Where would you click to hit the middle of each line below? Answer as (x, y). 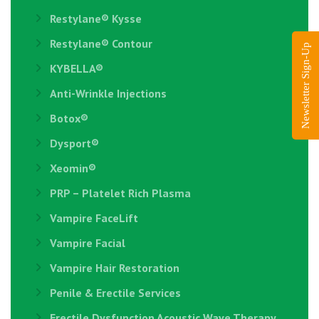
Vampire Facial (88, 243)
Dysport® (74, 143)
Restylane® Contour (101, 43)
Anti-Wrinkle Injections (108, 93)
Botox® (69, 118)
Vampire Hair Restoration (115, 268)
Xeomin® (73, 168)
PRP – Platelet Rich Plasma (120, 193)
